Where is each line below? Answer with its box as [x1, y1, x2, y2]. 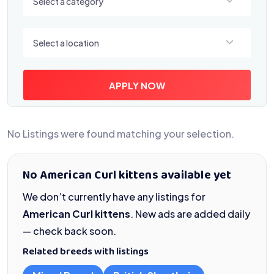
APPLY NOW [109, 79, 165, 91]
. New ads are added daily [130, 207, 250, 220]
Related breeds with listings [23, 243, 149, 261]
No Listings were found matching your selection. [7, 127, 234, 140]
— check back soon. [23, 224, 116, 237]
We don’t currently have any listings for [23, 190, 206, 203]
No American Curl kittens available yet [23, 166, 232, 186]
